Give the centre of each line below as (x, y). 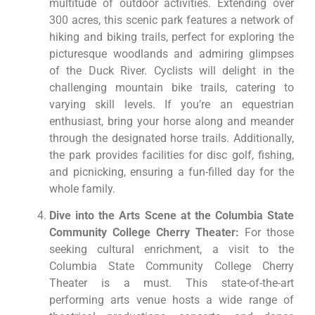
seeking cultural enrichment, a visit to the (172, 250)
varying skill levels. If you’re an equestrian (172, 104)
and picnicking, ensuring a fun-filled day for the (172, 172)
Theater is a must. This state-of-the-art (172, 283)
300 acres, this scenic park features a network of (172, 20)
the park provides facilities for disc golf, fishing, (172, 155)
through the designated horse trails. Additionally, (172, 138)
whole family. (82, 188)
